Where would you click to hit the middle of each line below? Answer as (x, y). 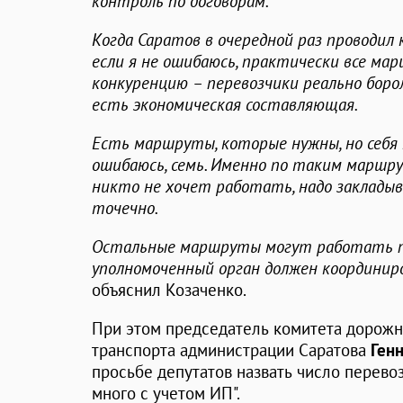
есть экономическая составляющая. (225, 105)
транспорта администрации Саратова (231, 350)
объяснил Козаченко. (169, 290)
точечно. (125, 208)
